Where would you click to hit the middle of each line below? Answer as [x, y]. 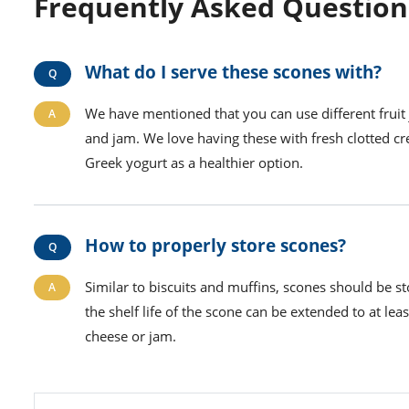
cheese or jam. [131, 336]
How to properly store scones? [215, 246]
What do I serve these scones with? [233, 72]
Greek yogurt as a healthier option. [194, 163]
